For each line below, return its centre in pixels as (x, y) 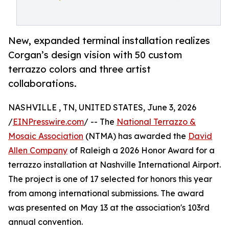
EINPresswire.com (48, 122)
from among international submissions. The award (106, 193)
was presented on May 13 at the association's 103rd (109, 208)
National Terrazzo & (156, 122)
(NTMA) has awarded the (136, 136)
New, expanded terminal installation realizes (109, 41)
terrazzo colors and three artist (79, 69)
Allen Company (38, 151)
